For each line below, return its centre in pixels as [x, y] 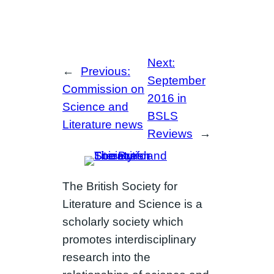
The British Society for [120, 187]
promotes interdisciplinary [130, 240]
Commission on [104, 89]
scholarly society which [123, 222]
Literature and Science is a [133, 204]
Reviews [170, 133]
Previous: [106, 72]
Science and [96, 107]
